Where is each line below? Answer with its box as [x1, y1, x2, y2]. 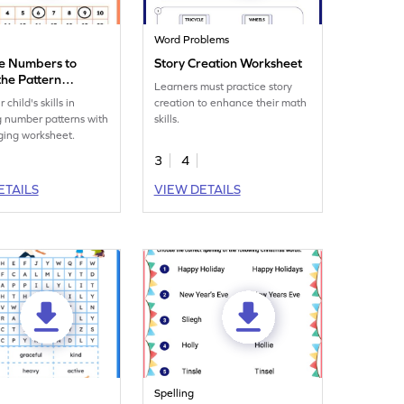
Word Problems [154, 33, 230, 46]
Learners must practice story [154, 80, 293, 93]
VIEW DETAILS [153, 182, 241, 197]
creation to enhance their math [154, 96, 308, 109]
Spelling [154, 387, 195, 399]
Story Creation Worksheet [154, 56, 303, 70]
